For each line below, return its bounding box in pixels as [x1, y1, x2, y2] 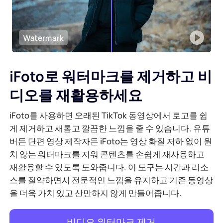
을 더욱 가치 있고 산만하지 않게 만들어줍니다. [9, 187, 182, 199]
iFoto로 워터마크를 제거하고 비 [9, 66, 213, 86]
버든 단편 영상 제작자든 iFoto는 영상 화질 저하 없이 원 [9, 135, 213, 147]
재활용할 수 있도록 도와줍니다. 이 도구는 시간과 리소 [9, 161, 209, 173]
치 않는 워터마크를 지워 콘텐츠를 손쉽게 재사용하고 [9, 148, 205, 160]
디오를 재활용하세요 [9, 85, 143, 105]
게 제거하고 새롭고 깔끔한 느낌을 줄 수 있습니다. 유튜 [9, 122, 211, 134]
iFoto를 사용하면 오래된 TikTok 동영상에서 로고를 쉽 [9, 110, 208, 121]
